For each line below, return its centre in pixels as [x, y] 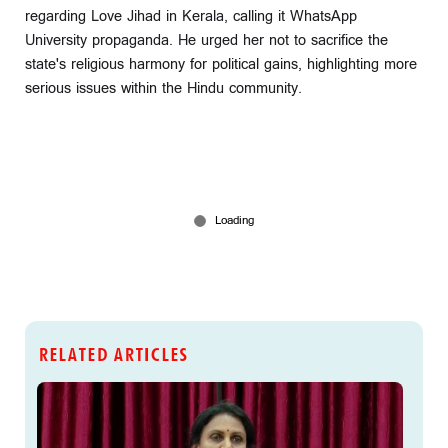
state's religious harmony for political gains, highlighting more [221, 64]
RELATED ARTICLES [112, 355]
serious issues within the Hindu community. [163, 88]
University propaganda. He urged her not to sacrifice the [206, 40]
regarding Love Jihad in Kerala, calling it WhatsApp [191, 16]
